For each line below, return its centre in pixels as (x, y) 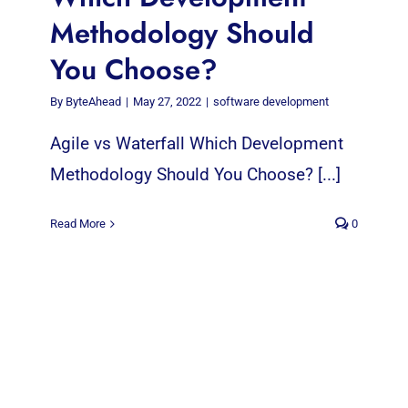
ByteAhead (93, 102)
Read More (78, 224)
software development (271, 102)
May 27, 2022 (167, 102)
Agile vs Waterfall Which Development (197, 144)
